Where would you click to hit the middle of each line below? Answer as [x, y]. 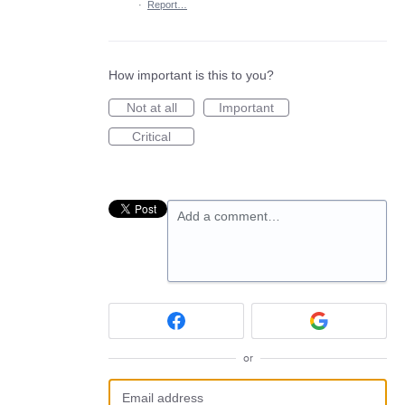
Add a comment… [229, 216]
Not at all [151, 108]
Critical [151, 137]
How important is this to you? [191, 75]
